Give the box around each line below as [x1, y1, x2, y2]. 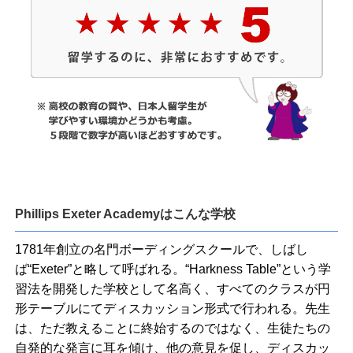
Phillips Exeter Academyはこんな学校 [15, 206, 236, 221]
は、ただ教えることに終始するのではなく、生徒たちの [15, 321, 331, 335]
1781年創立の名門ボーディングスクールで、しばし [15, 242, 309, 256]
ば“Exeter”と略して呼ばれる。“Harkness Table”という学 [15, 262, 332, 276]
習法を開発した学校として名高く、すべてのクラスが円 [15, 281, 331, 295]
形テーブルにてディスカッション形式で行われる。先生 [15, 301, 331, 315]
